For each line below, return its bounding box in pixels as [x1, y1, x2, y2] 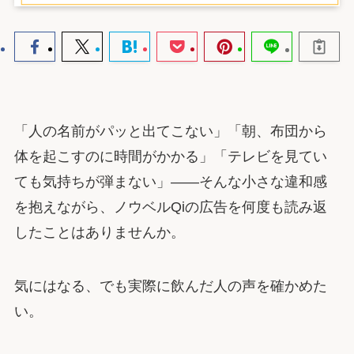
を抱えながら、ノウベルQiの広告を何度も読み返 [13, 199, 327, 216]
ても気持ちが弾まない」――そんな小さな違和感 [13, 174, 327, 190]
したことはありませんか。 [13, 224, 185, 241]
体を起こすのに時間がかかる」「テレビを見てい [13, 149, 327, 165]
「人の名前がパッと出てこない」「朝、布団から [13, 123, 327, 140]
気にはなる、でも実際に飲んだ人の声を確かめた [13, 277, 327, 294]
